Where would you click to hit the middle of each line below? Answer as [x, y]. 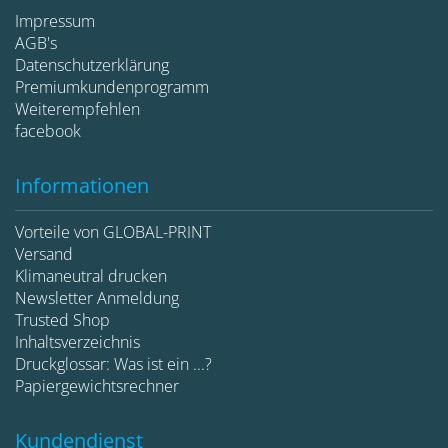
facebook [48, 130]
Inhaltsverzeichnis [77, 341]
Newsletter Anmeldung [97, 297]
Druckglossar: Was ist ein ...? [113, 363]
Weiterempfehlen [77, 108]
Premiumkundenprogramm [112, 86]
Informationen [82, 185]
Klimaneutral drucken [91, 275]
